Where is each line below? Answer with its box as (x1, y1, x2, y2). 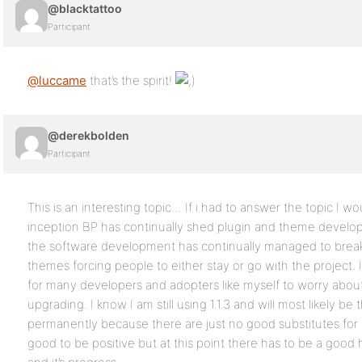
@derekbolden (48, 128, 129, 142)
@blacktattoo (48, 2, 122, 15)
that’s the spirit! (86, 73, 175, 88)
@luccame (27, 73, 86, 88)
